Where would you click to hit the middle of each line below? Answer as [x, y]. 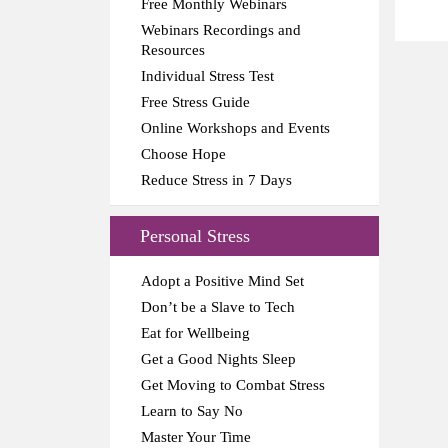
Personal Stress [195, 235]
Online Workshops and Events [235, 127]
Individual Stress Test [207, 75]
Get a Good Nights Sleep [218, 358]
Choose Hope [183, 153]
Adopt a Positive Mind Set [222, 280]
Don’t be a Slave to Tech [218, 306]
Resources [173, 49]
